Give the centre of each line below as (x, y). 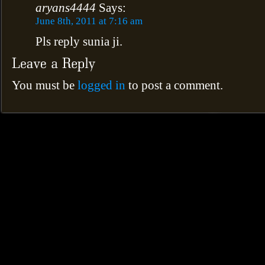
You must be (45, 85)
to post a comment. (174, 85)
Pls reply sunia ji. (79, 42)
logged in (101, 85)
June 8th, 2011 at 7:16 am (89, 21)
